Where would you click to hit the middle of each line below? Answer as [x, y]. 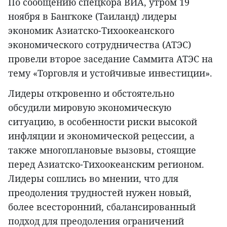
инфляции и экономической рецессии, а [101, 136]
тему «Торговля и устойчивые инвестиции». [110, 73]
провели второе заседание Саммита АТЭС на [110, 59]
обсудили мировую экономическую [90, 107]
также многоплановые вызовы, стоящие [102, 150]
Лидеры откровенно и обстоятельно [91, 93]
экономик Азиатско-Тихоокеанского [91, 30]
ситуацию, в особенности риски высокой [103, 121]
